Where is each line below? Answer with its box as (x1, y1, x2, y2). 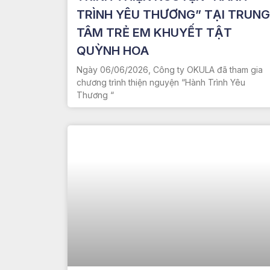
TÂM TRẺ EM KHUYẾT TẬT (77, 25, 232, 40)
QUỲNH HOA (77, 43, 149, 58)
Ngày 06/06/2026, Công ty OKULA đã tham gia (77, 64, 263, 75)
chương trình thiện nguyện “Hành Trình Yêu (77, 77, 245, 87)
